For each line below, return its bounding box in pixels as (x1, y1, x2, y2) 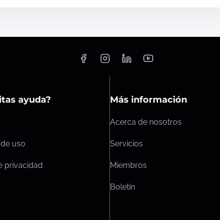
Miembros (110, 161, 147, 170)
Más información (110, 94, 187, 106)
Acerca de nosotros (110, 117, 182, 127)
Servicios (110, 139, 143, 149)
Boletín (110, 182, 135, 192)
